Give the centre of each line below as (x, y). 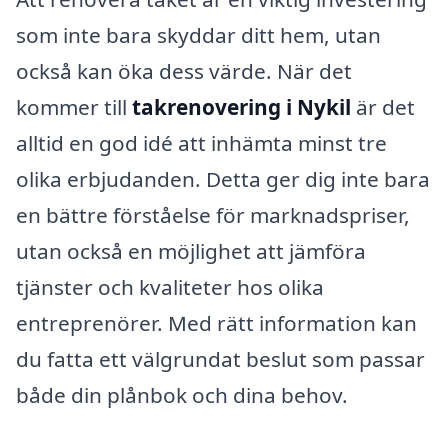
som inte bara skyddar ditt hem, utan (198, 35)
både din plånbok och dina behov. (182, 395)
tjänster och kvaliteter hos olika (170, 287)
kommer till (74, 107)
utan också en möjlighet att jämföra (191, 251)
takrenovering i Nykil (241, 107)
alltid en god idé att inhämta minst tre (201, 143)
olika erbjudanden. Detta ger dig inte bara (223, 179)
